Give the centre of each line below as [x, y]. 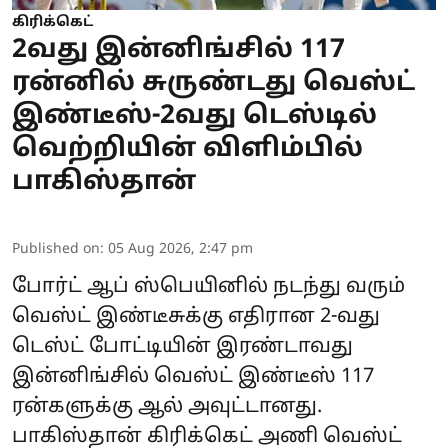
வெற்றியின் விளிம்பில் [187, 150]
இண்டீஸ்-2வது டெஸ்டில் [194, 117]
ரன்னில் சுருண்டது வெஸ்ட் [213, 84]
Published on [56, 250]
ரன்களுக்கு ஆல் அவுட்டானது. [167, 407]
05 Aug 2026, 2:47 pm [180, 250]
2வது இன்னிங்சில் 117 [178, 51]
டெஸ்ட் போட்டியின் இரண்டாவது [182, 347]
